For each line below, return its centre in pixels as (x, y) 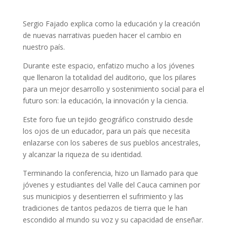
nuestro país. (44, 47)
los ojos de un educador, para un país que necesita (106, 131)
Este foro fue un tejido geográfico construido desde (108, 119)
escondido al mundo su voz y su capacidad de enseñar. (113, 220)
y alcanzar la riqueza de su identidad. (82, 154)
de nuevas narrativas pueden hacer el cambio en (102, 35)
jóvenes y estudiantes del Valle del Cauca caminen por (111, 185)
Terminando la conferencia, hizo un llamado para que (110, 173)
